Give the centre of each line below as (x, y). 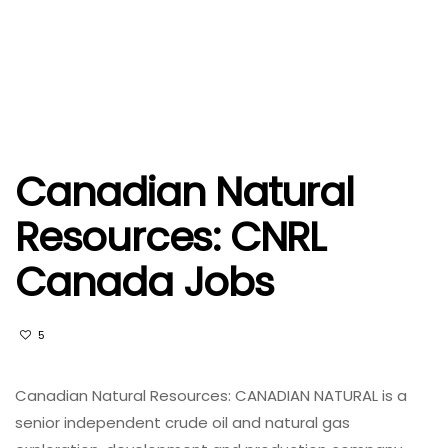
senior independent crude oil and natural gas (182, 422)
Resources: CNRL (170, 237)
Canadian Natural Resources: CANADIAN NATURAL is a (211, 395)
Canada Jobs (144, 282)
